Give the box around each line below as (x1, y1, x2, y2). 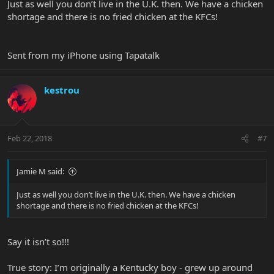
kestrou (44, 83, 80, 96)
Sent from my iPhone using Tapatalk (7, 48, 160, 61)
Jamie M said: (17, 166, 64, 177)
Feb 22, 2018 (7, 133, 52, 144)
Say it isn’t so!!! (7, 235, 69, 248)
